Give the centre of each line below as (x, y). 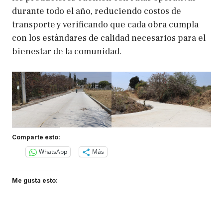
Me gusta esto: (35, 180)
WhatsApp (53, 152)
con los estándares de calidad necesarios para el (109, 38)
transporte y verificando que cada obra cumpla (105, 24)
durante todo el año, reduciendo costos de (97, 11)
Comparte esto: (36, 137)
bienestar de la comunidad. (67, 51)
